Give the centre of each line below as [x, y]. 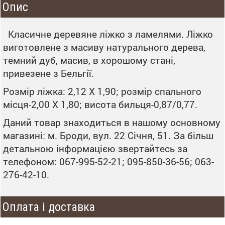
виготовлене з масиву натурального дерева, [104, 47]
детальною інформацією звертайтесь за [95, 148]
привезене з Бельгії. [48, 73]
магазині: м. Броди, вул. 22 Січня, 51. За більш [108, 135]
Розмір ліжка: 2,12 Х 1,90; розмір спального [102, 91]
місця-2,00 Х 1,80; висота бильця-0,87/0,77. [100, 104]
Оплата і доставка [49, 207]
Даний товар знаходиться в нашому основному [112, 122]
